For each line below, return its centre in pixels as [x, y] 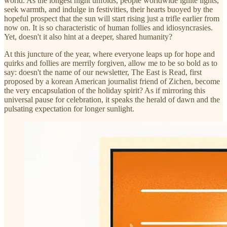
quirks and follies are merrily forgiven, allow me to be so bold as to [111, 63]
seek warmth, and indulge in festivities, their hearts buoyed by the [108, 9]
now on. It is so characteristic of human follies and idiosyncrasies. [108, 27]
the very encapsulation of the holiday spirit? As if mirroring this [105, 90]
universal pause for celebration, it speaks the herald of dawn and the [112, 99]
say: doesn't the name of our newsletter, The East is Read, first [103, 72]
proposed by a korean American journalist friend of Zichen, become [112, 81]
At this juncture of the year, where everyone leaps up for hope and [109, 54]
